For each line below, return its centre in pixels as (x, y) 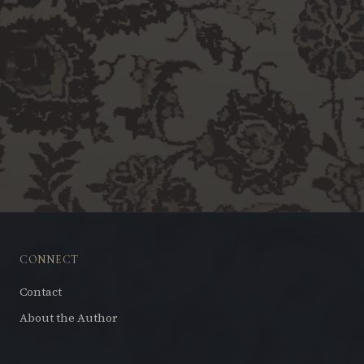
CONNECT (49, 260)
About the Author (69, 318)
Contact (41, 292)
